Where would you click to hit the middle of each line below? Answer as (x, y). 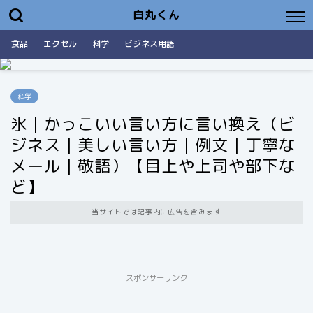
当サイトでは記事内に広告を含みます (156, 212)
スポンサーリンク (156, 278)
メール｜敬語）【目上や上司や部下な (153, 166)
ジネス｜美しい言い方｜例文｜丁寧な (153, 145)
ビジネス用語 (150, 44)
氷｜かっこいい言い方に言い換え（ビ (153, 124)
